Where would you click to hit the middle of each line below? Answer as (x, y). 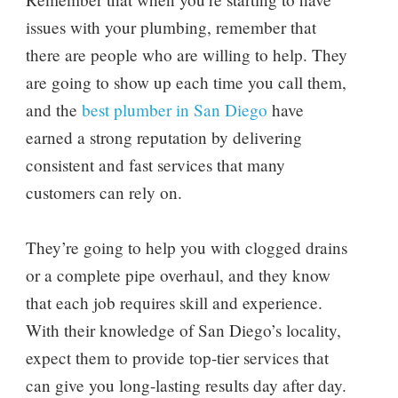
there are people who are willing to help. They (186, 54)
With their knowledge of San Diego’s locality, (183, 330)
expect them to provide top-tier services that (177, 357)
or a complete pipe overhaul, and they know (178, 275)
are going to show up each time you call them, (186, 82)
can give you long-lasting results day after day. (186, 385)
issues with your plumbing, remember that (171, 27)
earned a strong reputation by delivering (163, 137)
